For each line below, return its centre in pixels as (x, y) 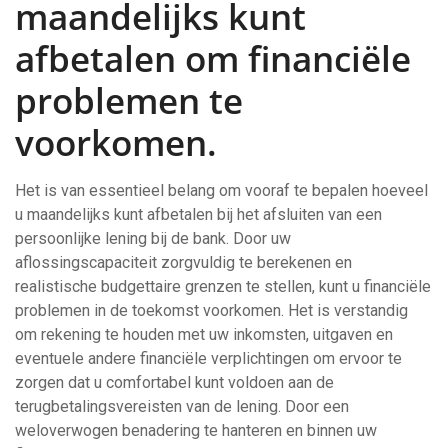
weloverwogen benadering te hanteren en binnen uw (196, 431)
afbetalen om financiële (213, 59)
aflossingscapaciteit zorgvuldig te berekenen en (183, 263)
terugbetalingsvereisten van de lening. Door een (182, 407)
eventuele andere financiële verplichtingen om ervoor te (208, 359)
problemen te (129, 101)
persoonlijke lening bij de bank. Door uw (153, 239)
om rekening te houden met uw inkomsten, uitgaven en (204, 335)
